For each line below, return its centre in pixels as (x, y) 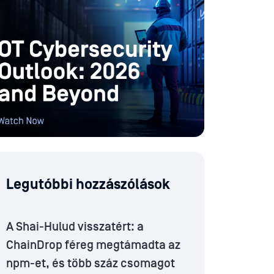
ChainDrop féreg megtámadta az (93, 246)
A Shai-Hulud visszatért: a (75, 227)
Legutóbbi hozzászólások (88, 185)
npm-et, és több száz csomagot (91, 264)
